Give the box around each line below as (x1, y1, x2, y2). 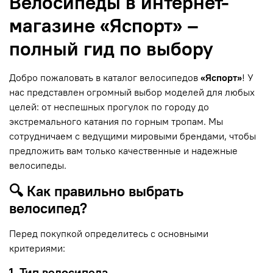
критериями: (9, 241, 65, 254)
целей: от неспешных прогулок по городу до (9, 100, 209, 113)
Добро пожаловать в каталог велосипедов (9, 71, 198, 83)
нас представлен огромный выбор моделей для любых (9, 85, 255, 98)
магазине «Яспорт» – (9, 12, 199, 38)
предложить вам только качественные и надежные (9, 144, 238, 157)
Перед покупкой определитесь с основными (9, 227, 208, 239)
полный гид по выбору (9, 35, 213, 61)
